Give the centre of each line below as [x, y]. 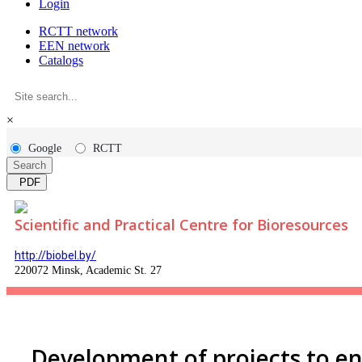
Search [29, 165]
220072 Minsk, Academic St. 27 [88, 270]
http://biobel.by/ [55, 255]
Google [45, 148]
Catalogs [61, 60]
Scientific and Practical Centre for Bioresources [181, 225]
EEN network [74, 46]
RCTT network [78, 31]
